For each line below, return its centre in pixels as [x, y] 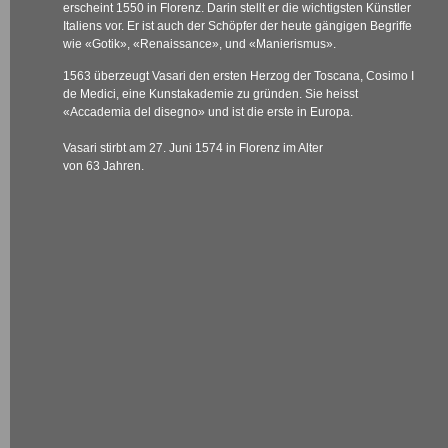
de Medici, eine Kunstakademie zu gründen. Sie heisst [210, 94]
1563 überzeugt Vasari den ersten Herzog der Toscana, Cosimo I [238, 76]
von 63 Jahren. [103, 166]
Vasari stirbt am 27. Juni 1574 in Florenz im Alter [193, 148]
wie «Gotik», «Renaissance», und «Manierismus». [199, 44]
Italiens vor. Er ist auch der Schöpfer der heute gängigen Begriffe [237, 26]
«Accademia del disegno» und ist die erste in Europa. [208, 112]
